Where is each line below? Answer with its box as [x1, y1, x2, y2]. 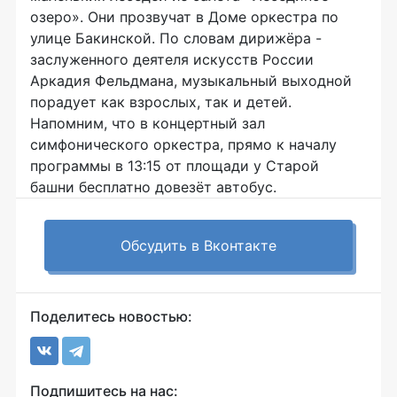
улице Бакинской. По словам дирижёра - [30, 29, 322, 47]
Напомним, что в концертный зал [30, 114, 265, 132]
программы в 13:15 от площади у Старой [30, 157, 319, 175]
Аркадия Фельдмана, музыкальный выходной [30, 72, 352, 90]
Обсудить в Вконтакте [121, 237, 276, 254]
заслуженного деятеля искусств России [30, 51, 314, 68]
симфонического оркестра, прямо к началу [30, 136, 337, 153]
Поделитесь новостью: [30, 307, 192, 325]
